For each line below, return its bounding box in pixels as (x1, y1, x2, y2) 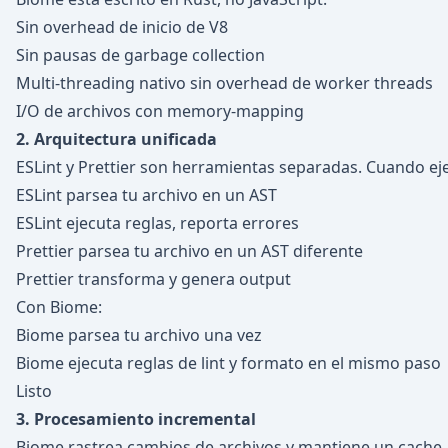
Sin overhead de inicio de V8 (16, 16, 228, 38)
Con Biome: (16, 296, 102, 318)
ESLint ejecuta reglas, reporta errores (16, 212, 299, 234)
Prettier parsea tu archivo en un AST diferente (16, 240, 363, 262)
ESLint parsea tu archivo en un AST (16, 184, 277, 206)
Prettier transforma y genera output (16, 268, 291, 290)
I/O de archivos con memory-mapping (16, 100, 304, 122)
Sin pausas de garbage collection (16, 44, 265, 66)
